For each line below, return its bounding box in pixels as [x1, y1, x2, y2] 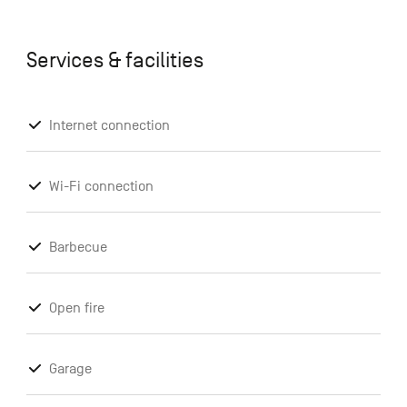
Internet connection [48, 117, 170, 134]
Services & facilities [25, 48, 203, 73]
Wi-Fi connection [48, 178, 154, 195]
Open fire [48, 300, 104, 317]
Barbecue [48, 239, 107, 256]
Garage [48, 361, 92, 378]
